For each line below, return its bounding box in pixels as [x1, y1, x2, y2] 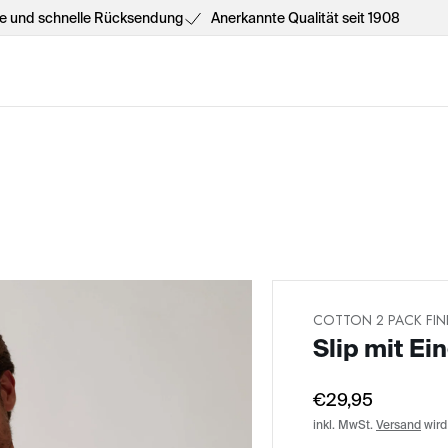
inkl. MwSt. [313, 418, 376, 431]
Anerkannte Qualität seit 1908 [211, 9, 400, 26]
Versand [376, 418, 421, 431]
